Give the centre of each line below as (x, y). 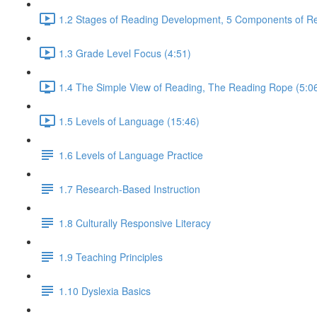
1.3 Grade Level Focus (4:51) (125, 53)
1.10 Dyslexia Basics (105, 290)
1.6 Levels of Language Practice (131, 155)
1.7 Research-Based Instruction (129, 189)
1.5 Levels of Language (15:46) (129, 121)
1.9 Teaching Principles (111, 257)
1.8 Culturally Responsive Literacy (135, 223)
